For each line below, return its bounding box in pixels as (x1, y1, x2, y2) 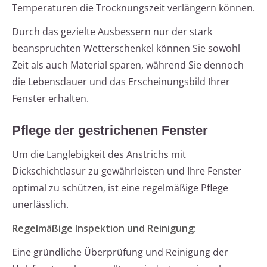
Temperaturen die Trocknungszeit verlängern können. (12, 1, 255, 15)
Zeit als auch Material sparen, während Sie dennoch (12, 58, 244, 72)
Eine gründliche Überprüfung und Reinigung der (12, 246, 228, 259)
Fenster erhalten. (12, 92, 89, 105)
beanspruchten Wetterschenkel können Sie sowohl (12, 42, 240, 55)
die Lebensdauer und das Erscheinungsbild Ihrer (12, 75, 230, 89)
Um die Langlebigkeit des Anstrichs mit (12, 148, 186, 162)
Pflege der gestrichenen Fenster (12, 123, 208, 138)
